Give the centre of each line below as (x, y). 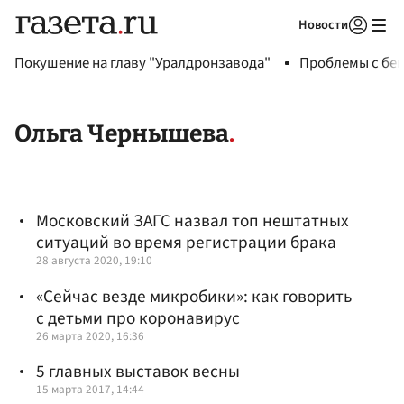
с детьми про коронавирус (138, 318)
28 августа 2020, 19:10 (94, 261)
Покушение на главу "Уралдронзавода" (142, 63)
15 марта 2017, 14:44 (90, 389)
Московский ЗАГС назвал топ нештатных (193, 221)
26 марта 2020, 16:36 (90, 335)
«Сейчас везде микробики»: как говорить (194, 296)
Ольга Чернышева (122, 134)
